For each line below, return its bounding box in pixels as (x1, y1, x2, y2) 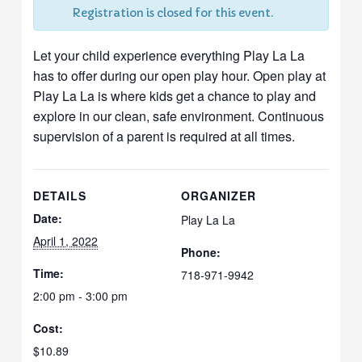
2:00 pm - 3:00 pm (33, 287, 128, 304)
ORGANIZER (181, 187, 256, 204)
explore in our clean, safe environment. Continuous (33, 106, 325, 125)
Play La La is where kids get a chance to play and (33, 86, 317, 105)
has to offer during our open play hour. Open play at (33, 65, 326, 85)
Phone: (181, 243, 221, 260)
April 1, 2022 (33, 232, 99, 249)
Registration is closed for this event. (72, 6, 273, 20)
